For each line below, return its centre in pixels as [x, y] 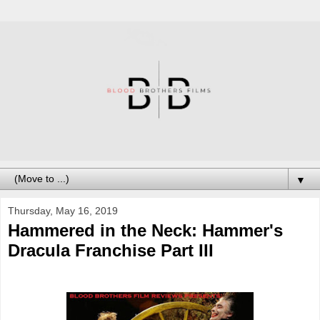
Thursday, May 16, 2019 [63, 210]
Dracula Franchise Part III [111, 250]
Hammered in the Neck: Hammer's [145, 230]
